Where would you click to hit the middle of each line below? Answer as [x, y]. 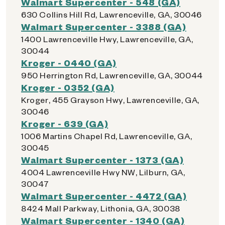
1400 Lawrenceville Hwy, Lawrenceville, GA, [107, 39]
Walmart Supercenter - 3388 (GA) [104, 26]
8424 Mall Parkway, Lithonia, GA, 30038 [101, 208]
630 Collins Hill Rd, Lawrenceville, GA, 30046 [111, 14]
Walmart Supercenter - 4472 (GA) [104, 196]
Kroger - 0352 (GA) [68, 87]
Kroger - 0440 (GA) [69, 63]
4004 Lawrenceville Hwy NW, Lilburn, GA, [103, 172]
